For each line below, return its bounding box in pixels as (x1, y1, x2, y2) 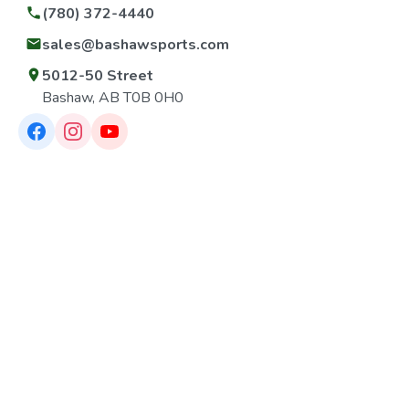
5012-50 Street (42, 66, 153, 86)
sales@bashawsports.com (42, 35, 229, 55)
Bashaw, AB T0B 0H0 (42, 88, 184, 108)
